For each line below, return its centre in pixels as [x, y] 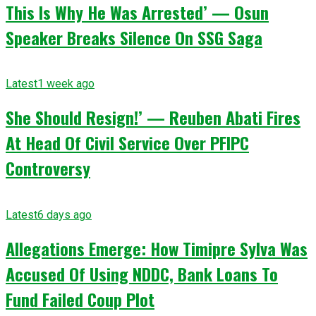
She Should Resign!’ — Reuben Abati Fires [153, 117]
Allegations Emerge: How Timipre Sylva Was [157, 249]
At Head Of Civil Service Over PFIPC [127, 143]
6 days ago [65, 215]
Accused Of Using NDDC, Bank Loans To [142, 274]
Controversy [48, 168]
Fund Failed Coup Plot [80, 299]
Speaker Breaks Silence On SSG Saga [134, 37]
